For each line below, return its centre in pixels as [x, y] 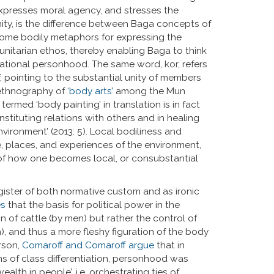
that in [169, 245]
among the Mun [149, 91]
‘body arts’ [90, 91]
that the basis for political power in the [93, 205]
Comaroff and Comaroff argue [88, 245]
